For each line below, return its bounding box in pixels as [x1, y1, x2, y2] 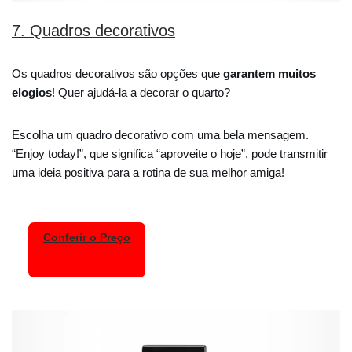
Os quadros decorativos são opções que [12, 66, 223, 80]
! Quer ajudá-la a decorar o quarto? [52, 85, 233, 99]
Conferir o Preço [43, 232, 131, 244]
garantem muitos [223, 66, 316, 80]
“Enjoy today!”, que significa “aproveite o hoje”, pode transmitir [12, 146, 328, 160]
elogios [12, 85, 52, 99]
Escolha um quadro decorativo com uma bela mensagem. [12, 127, 309, 141]
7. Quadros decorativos [12, 21, 175, 39]
